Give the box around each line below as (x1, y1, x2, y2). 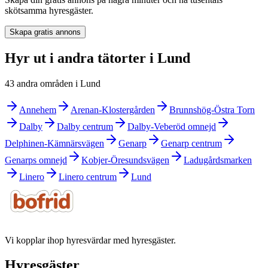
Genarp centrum (161, 138, 222, 148)
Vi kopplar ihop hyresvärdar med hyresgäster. (5, 234, 176, 245)
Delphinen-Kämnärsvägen (5, 138, 104, 148)
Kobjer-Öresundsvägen (81, 154, 169, 165)
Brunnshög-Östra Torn (169, 104, 255, 115)
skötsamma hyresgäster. (5, 5, 93, 16)
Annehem (19, 104, 56, 115)
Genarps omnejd (5, 154, 67, 165)
